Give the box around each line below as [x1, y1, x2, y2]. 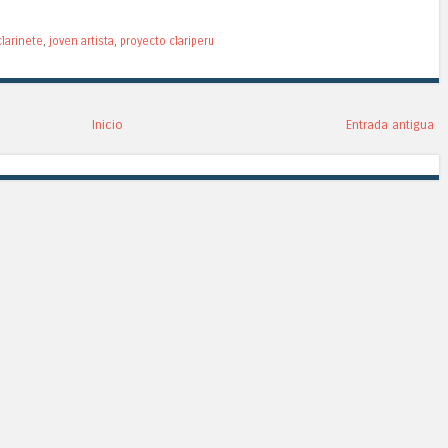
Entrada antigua [346, 117, 434, 133]
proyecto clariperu [120, 34, 214, 49]
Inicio [92, 117, 123, 133]
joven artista [49, 34, 114, 49]
